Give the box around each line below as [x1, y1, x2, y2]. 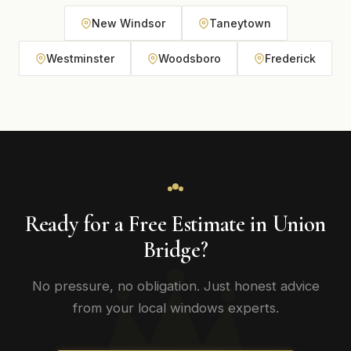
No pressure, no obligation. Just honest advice [31, 278, 320, 294]
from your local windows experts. [72, 300, 279, 316]
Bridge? [143, 236, 208, 263]
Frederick [265, 52, 316, 65]
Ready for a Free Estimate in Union [24, 210, 327, 237]
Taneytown [208, 16, 271, 30]
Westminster [46, 52, 114, 65]
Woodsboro [158, 52, 221, 65]
